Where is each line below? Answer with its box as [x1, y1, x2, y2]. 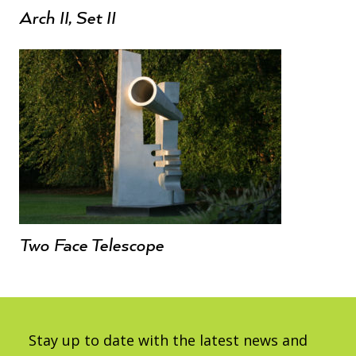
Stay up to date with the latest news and [29, 331, 308, 350]
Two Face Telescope [19, 235, 164, 257]
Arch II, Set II [19, 8, 115, 29]
